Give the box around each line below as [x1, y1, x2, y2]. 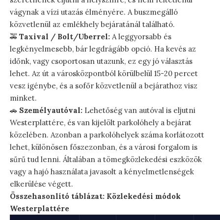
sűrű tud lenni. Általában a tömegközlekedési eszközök [10, 155, 202, 165]
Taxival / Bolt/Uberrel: [19, 32, 110, 42]
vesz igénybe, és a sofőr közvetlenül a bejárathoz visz [10, 81, 197, 91]
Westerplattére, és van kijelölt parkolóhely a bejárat [10, 118, 192, 128]
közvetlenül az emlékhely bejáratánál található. [10, 20, 175, 29]
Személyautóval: [19, 106, 82, 115]
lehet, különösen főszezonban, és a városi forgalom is [10, 142, 197, 152]
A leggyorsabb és [110, 32, 171, 42]
